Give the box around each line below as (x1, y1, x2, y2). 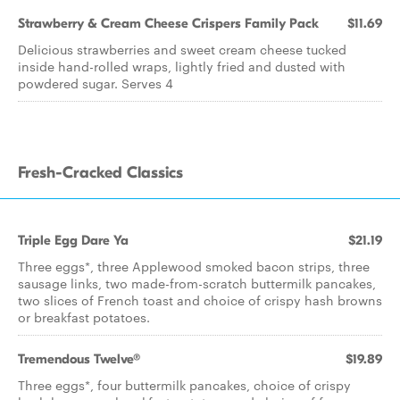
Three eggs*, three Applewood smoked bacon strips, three (18, 257, 370, 275)
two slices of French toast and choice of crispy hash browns (18, 291, 382, 309)
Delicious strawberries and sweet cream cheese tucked (18, 40, 346, 58)
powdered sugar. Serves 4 (18, 74, 173, 92)
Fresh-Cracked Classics (18, 163, 183, 182)
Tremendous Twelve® (18, 351, 140, 367)
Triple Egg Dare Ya (18, 232, 129, 248)
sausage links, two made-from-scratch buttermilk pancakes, (18, 274, 376, 292)
